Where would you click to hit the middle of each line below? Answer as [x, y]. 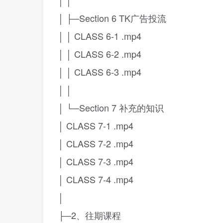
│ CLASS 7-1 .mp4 [96, 125]
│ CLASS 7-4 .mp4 [96, 179]
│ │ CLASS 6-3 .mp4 [100, 72]
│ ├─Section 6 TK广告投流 [112, 18]
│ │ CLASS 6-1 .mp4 [100, 36]
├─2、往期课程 [90, 215]
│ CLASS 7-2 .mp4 [96, 143]
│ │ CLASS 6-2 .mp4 [100, 54]
